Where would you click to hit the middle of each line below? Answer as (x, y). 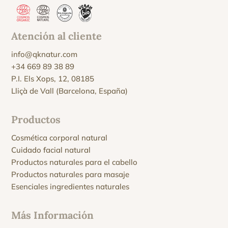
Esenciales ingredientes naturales (70, 187)
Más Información (53, 215)
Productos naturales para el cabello (75, 162)
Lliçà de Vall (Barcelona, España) (70, 91)
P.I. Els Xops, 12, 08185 (53, 79)
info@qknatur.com (45, 54)
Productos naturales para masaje (70, 175)
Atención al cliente (57, 36)
